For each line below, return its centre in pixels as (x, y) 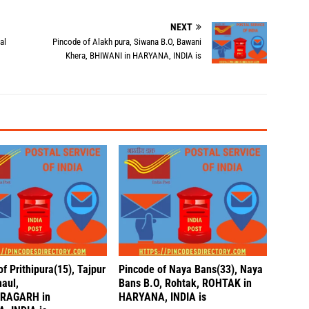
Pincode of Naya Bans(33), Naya (191, 270)
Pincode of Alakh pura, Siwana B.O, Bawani (127, 42)
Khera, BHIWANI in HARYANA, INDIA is (134, 56)
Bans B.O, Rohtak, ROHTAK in (186, 283)
